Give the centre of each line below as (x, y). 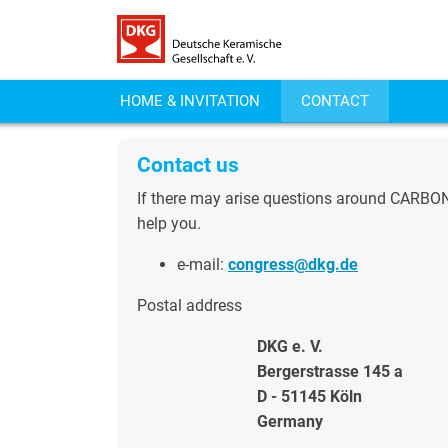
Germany (290, 421)
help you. (169, 223)
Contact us (188, 165)
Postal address (189, 305)
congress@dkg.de (293, 264)
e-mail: (202, 264)
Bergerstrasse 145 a (330, 371)
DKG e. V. (290, 346)
